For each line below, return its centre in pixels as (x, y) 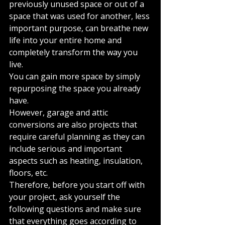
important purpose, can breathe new (80, 28)
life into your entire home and (66, 40)
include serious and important (67, 149)
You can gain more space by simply (76, 76)
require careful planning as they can (78, 137)
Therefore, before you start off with (78, 185)
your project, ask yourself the (66, 197)
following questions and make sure (76, 209)
